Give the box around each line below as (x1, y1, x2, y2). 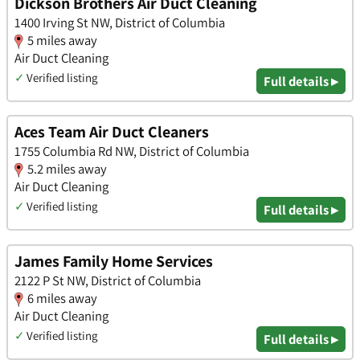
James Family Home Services (14, 251, 213, 272)
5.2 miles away (27, 160, 107, 178)
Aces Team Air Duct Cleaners (14, 121, 209, 143)
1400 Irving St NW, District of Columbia (14, 13, 225, 31)
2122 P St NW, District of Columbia (14, 272, 201, 290)
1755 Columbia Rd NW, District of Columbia (14, 142, 249, 161)
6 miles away (27, 289, 97, 308)
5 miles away (27, 31, 97, 49)
